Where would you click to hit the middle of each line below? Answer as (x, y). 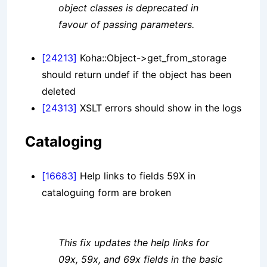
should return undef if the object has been (136, 75)
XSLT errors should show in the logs (159, 108)
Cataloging (63, 142)
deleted (59, 91)
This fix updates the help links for (134, 243)
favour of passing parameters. (126, 25)
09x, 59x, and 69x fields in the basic (141, 260)
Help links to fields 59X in (136, 176)
